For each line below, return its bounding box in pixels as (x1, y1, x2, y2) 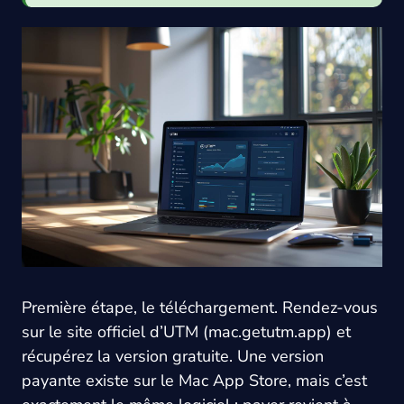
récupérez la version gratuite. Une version (22, 345, 324, 368)
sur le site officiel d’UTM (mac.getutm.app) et (22, 321, 351, 344)
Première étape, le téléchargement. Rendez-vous (22, 297, 378, 319)
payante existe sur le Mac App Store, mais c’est (22, 370, 367, 392)
